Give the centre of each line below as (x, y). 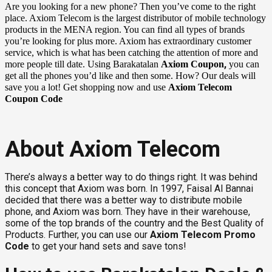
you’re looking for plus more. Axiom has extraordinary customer (128, 41)
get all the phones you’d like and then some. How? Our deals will (130, 75)
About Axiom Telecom (113, 149)
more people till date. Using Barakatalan (83, 64)
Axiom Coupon (192, 64)
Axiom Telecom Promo (203, 234)
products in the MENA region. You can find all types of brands (125, 29)
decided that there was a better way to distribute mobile (124, 200)
